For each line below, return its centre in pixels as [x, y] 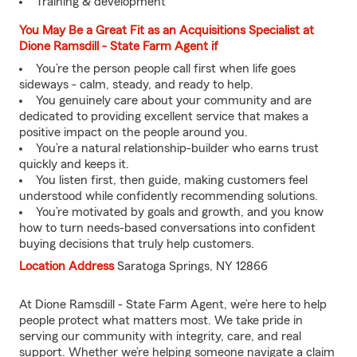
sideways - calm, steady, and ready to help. [136, 84]
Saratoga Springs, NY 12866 [192, 266]
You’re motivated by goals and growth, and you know [180, 212]
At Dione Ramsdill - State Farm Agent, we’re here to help [173, 304]
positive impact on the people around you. [133, 132]
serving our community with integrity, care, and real [160, 336]
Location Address [68, 266]
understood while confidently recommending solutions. [169, 196]
